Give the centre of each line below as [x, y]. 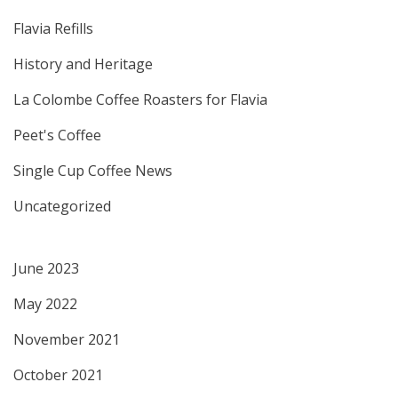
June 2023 [46, 268]
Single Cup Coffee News [93, 171]
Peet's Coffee [57, 135]
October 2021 [58, 375]
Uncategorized [62, 206]
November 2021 [67, 339]
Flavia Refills [53, 28]
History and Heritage [83, 64]
